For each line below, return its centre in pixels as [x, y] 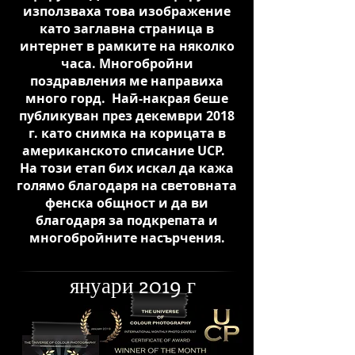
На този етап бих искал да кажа [127, 168]
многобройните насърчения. [127, 238]
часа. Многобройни [127, 63]
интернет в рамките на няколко [127, 46]
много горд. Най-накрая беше [127, 98]
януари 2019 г [132, 284]
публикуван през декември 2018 [127, 116]
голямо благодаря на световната [127, 185]
